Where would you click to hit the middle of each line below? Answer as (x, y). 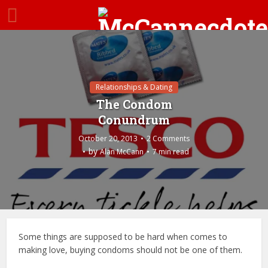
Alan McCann (121, 151)
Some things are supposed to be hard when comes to (123, 237)
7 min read (170, 151)
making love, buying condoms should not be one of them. (131, 250)
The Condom (134, 104)
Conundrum (134, 119)
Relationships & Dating (134, 87)
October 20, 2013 (108, 138)
